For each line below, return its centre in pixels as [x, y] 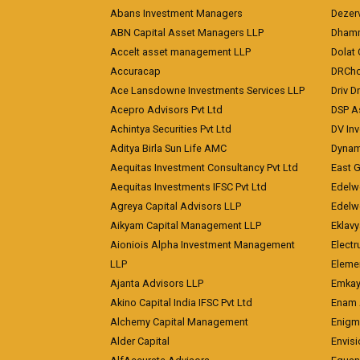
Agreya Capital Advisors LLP [176, 206]
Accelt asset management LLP [180, 51]
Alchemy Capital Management [179, 321]
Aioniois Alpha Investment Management [202, 244]
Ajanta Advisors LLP [157, 283]
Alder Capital [140, 341]
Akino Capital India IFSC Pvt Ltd [181, 302]
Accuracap [135, 71]
